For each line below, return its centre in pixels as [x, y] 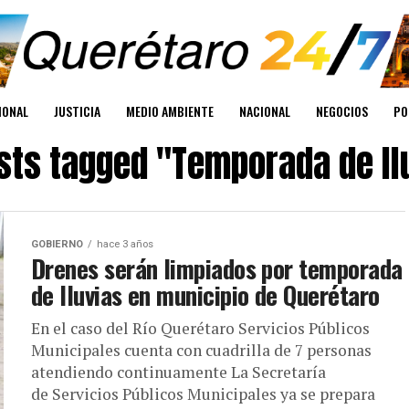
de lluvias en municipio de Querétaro [205, 295]
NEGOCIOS [342, 111]
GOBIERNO [57, 245]
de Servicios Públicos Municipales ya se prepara [203, 394]
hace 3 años [125, 245]
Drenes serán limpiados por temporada [217, 269]
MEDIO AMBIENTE [170, 111]
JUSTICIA [77, 111]
